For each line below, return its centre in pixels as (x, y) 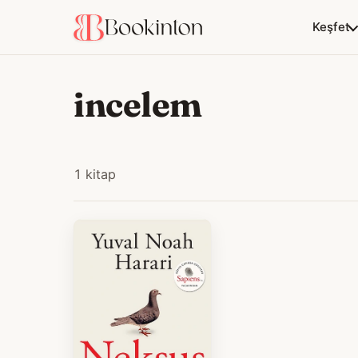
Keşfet (331, 27)
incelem (138, 104)
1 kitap (95, 175)
